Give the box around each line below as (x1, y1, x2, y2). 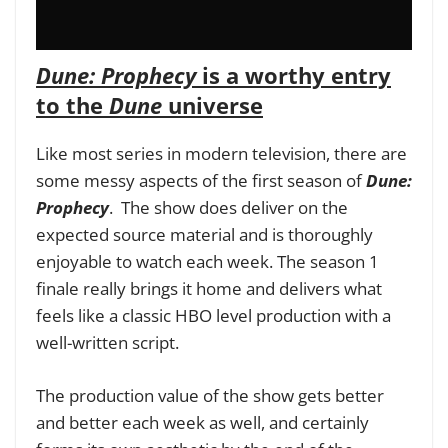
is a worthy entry (196, 60, 391, 91)
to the (36, 90, 109, 121)
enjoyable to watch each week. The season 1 (36, 250, 379, 274)
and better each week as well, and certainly (36, 410, 369, 434)
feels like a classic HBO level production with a (36, 304, 391, 328)
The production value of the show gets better (36, 383, 384, 407)
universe (162, 90, 263, 121)
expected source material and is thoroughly (36, 223, 373, 247)
